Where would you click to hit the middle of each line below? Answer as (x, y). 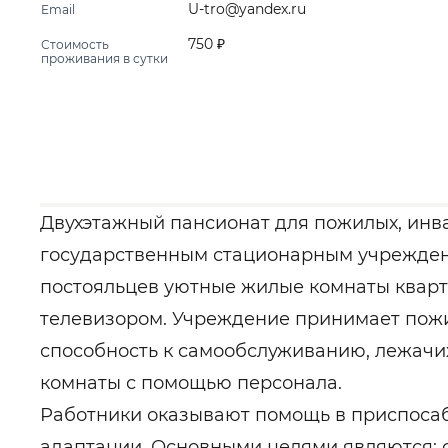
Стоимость (75, 44)
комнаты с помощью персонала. (191, 383)
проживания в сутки (104, 58)
